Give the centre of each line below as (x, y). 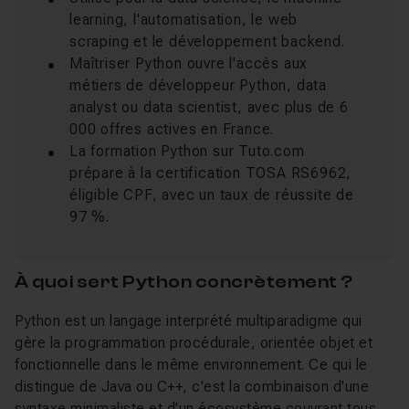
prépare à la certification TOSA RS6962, (211, 173)
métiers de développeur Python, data (199, 85)
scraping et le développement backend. (207, 42)
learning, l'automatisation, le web (184, 20)
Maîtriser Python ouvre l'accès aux (189, 63)
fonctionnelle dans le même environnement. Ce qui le (191, 365)
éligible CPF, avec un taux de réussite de (212, 195)
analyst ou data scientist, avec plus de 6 (209, 107)
